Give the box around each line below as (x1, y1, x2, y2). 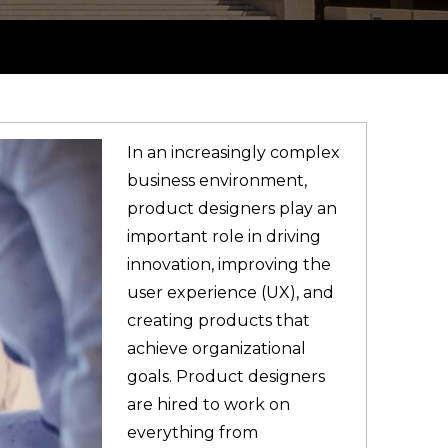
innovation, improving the (126, 255, 331, 275)
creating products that (126, 311, 310, 331)
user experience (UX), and (126, 283, 334, 303)
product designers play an (126, 199, 337, 219)
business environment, (126, 171, 307, 191)
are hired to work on (126, 395, 290, 415)
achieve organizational (126, 339, 306, 359)
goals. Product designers (126, 367, 325, 387)
